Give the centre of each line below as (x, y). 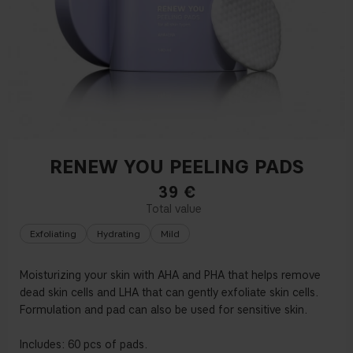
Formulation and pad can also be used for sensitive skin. (163, 310)
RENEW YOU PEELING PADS (176, 167)
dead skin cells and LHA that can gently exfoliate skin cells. (169, 293)
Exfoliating (53, 234)
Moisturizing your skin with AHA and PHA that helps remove (170, 276)
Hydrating (119, 234)
